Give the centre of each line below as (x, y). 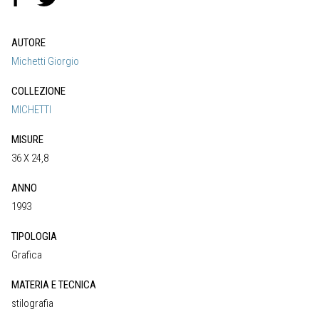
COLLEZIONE (38, 91)
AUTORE (28, 43)
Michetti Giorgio (45, 62)
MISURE (27, 140)
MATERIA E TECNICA (54, 285)
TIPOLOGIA (34, 237)
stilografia (32, 304)
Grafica (27, 255)
